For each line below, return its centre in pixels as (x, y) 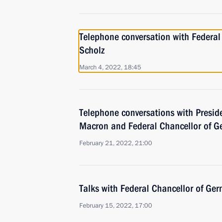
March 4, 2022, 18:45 (110, 67)
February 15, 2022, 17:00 (116, 206)
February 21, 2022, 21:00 (116, 143)
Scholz (92, 50)
